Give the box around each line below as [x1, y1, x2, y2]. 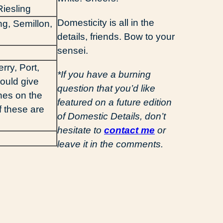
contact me [104, 124, 155, 135]
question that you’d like [57, 83, 155, 94]
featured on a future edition [57, 97, 172, 108]
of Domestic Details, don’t [57, 111, 166, 121]
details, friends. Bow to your [57, 31, 175, 42]
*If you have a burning [57, 69, 151, 80]
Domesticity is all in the [57, 17, 154, 28]
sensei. [57, 45, 88, 56]
